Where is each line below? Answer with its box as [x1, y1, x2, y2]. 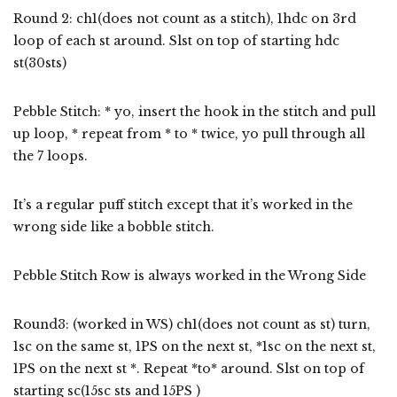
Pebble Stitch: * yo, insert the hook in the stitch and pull [13, 104, 376, 121]
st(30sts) [13, 55, 66, 72]
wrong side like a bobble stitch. [13, 219, 214, 236]
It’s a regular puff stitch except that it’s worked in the [13, 197, 353, 214]
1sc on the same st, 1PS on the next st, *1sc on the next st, [13, 339, 376, 355]
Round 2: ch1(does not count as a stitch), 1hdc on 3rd [13, 11, 356, 27]
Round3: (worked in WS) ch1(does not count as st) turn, [13, 316, 370, 333]
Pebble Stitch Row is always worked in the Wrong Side [13, 268, 366, 284]
